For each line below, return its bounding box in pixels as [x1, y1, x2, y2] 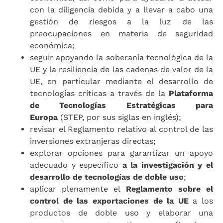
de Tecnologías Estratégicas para [30, 100, 213, 110]
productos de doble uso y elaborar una [30, 208, 213, 218]
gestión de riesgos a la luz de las [30, 16, 213, 26]
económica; [30, 40, 75, 50]
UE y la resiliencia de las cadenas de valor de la [30, 64, 213, 74]
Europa [30, 112, 58, 122]
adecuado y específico [30, 160, 122, 170]
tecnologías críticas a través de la [30, 88, 169, 98]
